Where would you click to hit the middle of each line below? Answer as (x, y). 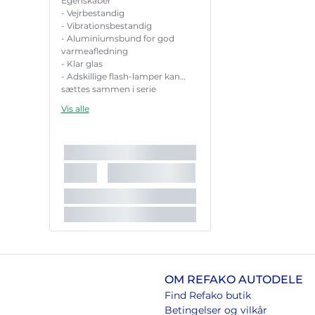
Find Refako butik (207, 296)
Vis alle (75, 109)
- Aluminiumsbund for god (117, 39)
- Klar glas (83, 64)
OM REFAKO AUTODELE (233, 280)
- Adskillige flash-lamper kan (120, 77)
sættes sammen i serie (108, 89)
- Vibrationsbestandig (107, 26)
